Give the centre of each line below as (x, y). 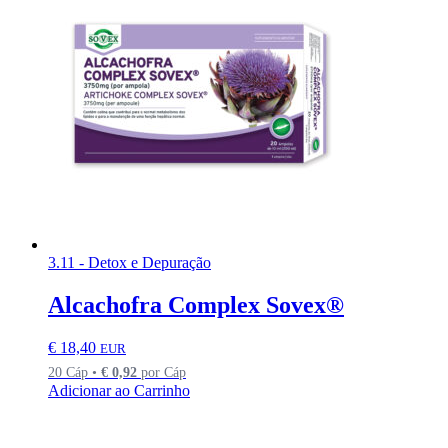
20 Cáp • (74, 371)
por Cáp (161, 371)
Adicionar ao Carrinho (119, 390)
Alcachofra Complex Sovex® (196, 304)
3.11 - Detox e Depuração (129, 263)
